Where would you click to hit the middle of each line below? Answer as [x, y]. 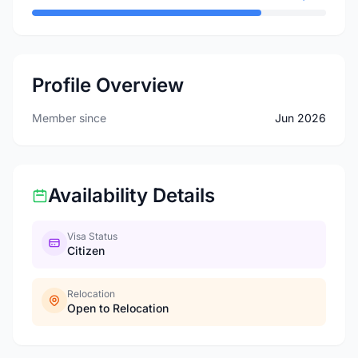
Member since [69, 118]
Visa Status [92, 236]
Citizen [86, 251]
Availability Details [131, 195]
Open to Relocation [118, 308]
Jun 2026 [300, 118]
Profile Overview [108, 85]
